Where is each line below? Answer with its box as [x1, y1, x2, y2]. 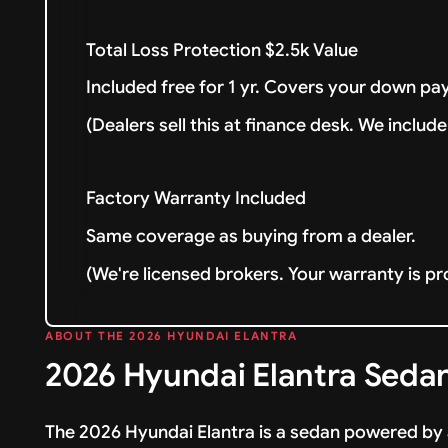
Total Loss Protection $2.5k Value [86, 38, 367, 61]
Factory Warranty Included [86, 187, 307, 210]
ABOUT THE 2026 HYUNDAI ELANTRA [45, 328, 298, 343]
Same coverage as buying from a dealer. [86, 225, 417, 247]
